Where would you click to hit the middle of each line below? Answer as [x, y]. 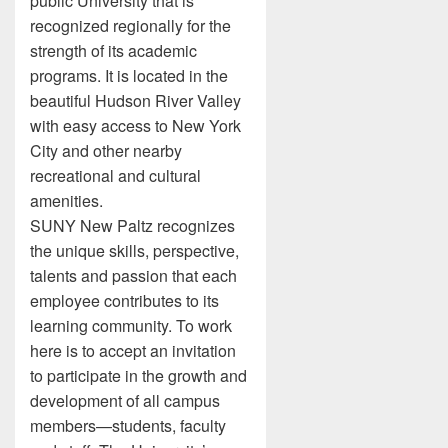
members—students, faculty [128, 425]
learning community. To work [131, 325]
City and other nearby [106, 150]
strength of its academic [113, 50]
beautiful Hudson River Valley [135, 100]
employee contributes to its [124, 300]
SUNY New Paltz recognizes [132, 225]
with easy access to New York [135, 125]
